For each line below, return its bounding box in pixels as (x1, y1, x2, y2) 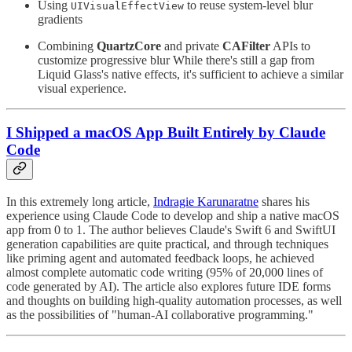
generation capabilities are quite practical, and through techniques (6, 237, 328, 251)
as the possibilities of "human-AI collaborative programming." (6, 308, 313, 322)
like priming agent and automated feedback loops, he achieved (6, 251, 314, 266)
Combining (38, 38, 97, 53)
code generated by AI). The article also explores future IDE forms (6, 280, 331, 294)
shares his (258, 195, 310, 209)
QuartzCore (97, 38, 161, 53)
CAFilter (222, 38, 270, 53)
